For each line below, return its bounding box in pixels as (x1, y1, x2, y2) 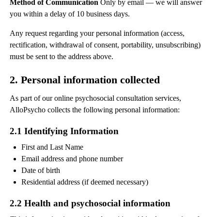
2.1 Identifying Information (10, 126, 119, 137)
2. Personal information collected (10, 74, 160, 86)
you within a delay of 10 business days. (10, 10, 130, 18)
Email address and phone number (21, 155, 123, 163)
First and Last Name (21, 143, 83, 152)
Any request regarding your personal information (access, (10, 29, 185, 38)
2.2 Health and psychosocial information (10, 198, 170, 209)
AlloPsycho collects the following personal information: (10, 106, 180, 114)
